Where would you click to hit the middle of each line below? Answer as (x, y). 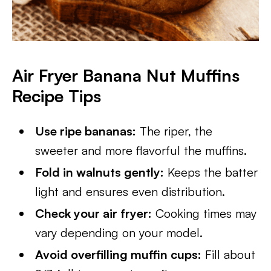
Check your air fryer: (94, 213)
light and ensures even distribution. (130, 191)
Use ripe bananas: (86, 131)
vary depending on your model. (119, 233)
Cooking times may (204, 213)
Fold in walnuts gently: (100, 172)
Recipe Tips (57, 96)
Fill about (229, 254)
